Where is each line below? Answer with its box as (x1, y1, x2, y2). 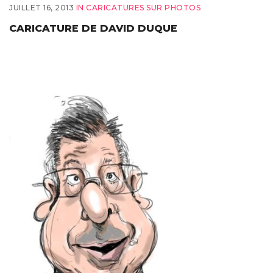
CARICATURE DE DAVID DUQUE (9, 22, 177, 34)
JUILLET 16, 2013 (9, 3, 74, 12)
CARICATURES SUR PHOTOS (86, 3, 200, 12)
